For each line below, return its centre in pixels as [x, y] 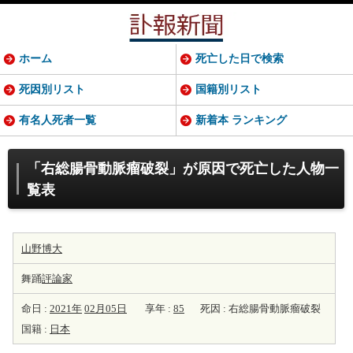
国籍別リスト [229, 89]
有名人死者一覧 [58, 120]
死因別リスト [52, 89]
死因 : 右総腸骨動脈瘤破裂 [260, 308]
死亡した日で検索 [240, 59]
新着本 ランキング [241, 120]
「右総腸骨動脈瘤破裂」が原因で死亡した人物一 [183, 169]
